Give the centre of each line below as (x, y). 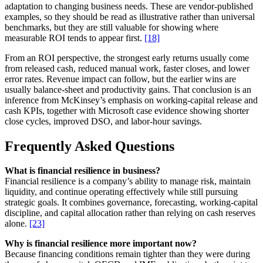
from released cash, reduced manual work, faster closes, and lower (127, 68)
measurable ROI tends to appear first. (75, 38)
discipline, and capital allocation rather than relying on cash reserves (130, 213)
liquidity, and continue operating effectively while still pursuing (121, 192)
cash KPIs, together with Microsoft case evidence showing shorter (127, 110)
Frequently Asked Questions (90, 146)
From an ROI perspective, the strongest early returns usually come (127, 58)
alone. (17, 224)
